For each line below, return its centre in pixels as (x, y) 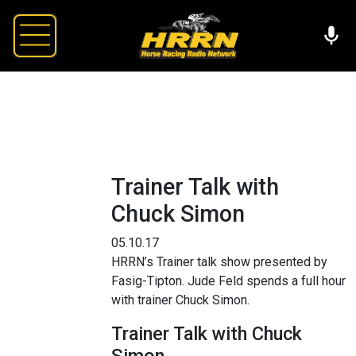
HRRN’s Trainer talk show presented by (219, 261)
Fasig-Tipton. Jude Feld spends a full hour (228, 281)
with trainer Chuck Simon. (180, 300)
